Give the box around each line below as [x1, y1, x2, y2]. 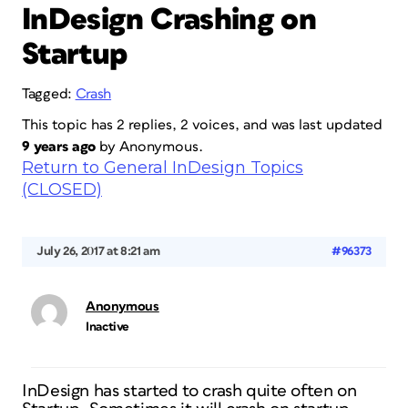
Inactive [86, 321, 130, 333]
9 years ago [22, 139, 97, 154]
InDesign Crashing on [22, 5, 317, 36]
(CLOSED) [22, 179, 102, 199]
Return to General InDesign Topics [22, 158, 303, 178]
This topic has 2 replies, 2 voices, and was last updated [22, 117, 382, 132]
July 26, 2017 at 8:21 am [36, 245, 160, 258]
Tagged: [22, 87, 76, 101]
